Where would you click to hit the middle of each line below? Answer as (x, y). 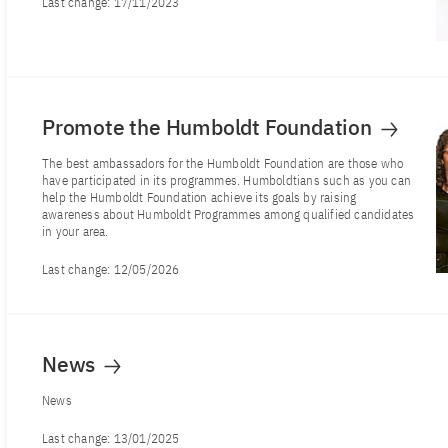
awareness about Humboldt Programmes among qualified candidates (228, 214)
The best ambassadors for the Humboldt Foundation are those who (223, 163)
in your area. (75, 231)
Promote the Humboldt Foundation (209, 126)
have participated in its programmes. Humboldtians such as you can (227, 180)
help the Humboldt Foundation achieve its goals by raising (199, 197)
